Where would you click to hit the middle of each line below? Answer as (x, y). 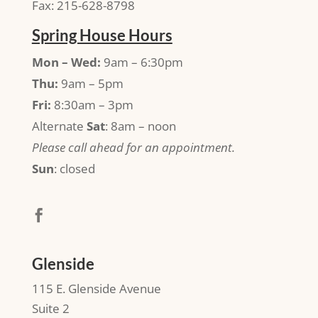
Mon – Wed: (66, 62)
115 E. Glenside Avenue (96, 288)
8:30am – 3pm (92, 104)
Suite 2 (50, 308)
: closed (74, 168)
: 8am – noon (140, 126)
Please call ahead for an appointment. (133, 147)
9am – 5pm (91, 83)
